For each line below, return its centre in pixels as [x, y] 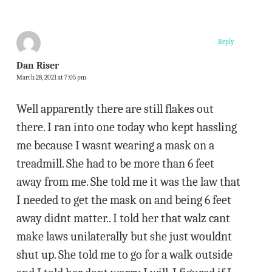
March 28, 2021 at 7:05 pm [51, 77]
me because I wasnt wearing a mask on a [115, 145]
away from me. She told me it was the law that [128, 182]
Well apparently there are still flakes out [115, 109]
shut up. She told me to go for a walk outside [124, 255]
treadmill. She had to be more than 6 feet [115, 164]
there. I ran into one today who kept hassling [126, 127]
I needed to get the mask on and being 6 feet [124, 200]
